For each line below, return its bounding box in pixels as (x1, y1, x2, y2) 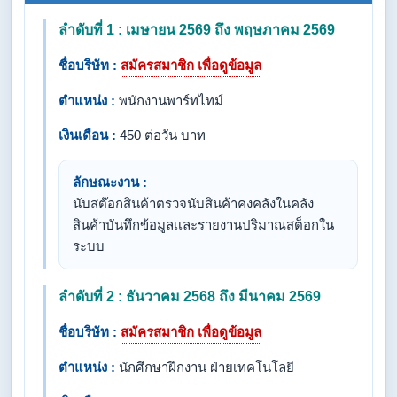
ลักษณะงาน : (73, 175, 147, 190)
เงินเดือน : (58, 128, 116, 143)
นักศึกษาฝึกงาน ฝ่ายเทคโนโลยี (115, 360, 294, 375)
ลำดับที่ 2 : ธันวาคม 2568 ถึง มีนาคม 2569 (58, 289, 321, 304)
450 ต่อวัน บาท (116, 128, 206, 143)
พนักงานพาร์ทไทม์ (115, 93, 223, 108)
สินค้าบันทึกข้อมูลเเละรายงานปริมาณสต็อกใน (73, 217, 334, 232)
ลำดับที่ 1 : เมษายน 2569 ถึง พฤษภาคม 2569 (58, 22, 335, 37)
